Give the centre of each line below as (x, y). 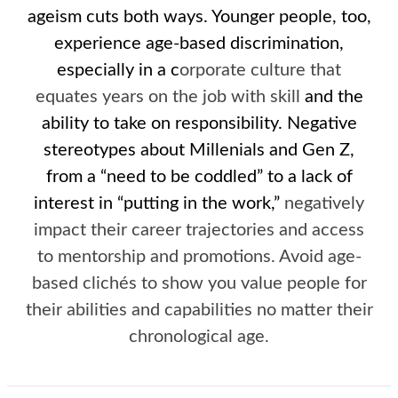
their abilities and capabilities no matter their (199, 310)
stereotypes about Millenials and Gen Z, (199, 151)
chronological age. (199, 337)
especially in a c (118, 71)
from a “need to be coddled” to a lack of (199, 177)
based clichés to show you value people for (199, 284)
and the (331, 97)
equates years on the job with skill (167, 97)
